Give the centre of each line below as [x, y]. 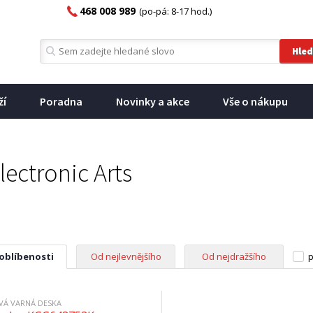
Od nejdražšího [234, 256]
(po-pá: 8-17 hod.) [175, 11]
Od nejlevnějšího [126, 256]
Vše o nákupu [255, 101]
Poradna [61, 101]
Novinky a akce [153, 101]
